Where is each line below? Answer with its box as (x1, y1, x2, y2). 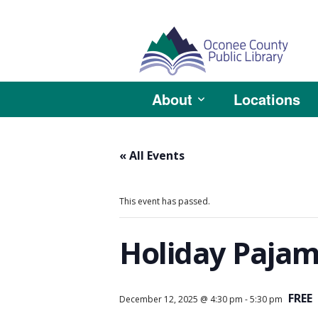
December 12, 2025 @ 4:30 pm (119, 293, 243, 305)
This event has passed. (119, 195, 210, 207)
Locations (234, 89, 300, 109)
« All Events (119, 148, 185, 163)
